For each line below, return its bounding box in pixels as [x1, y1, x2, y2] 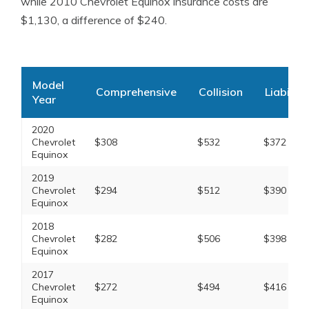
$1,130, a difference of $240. [21, 13, 167, 27]
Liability [264, 85, 306, 99]
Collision [198, 85, 243, 99]
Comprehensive [95, 85, 177, 99]
